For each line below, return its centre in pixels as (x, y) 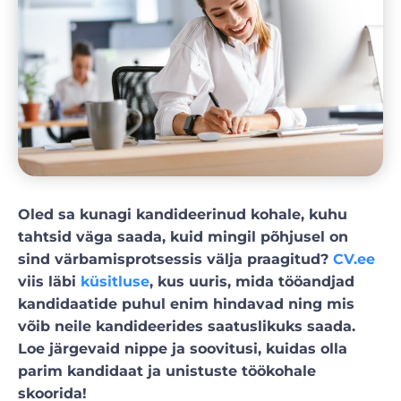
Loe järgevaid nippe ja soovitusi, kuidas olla (183, 348)
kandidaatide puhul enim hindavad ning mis (186, 303)
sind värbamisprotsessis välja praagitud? (175, 259)
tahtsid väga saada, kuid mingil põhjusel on (183, 236)
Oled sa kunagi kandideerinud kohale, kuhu (183, 214)
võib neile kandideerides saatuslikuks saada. (187, 326)
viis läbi (49, 281)
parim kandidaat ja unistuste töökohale (167, 371)
